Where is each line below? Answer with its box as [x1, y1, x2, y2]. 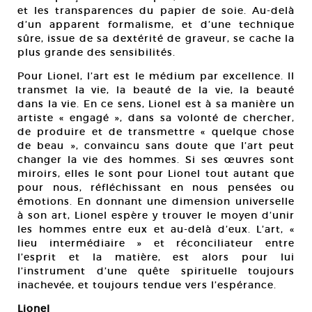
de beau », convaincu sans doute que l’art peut [17, 139, 295, 152]
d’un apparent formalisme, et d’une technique [17, 18, 295, 31]
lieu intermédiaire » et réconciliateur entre [17, 237, 295, 249]
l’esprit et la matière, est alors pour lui [17, 251, 295, 263]
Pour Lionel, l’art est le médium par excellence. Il [17, 70, 295, 82]
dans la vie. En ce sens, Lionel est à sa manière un [17, 97, 295, 110]
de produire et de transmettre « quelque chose [17, 125, 295, 138]
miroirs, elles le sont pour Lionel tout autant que [17, 167, 295, 180]
